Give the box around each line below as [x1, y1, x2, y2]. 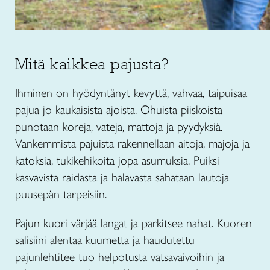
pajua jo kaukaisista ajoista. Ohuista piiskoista [15, 102, 222, 117]
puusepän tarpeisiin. [15, 187, 107, 201]
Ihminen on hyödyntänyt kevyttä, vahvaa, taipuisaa [15, 86, 247, 100]
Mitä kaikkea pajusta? [15, 54, 169, 74]
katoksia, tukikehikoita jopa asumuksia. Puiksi [15, 153, 219, 168]
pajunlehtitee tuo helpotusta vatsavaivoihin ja [15, 250, 224, 264]
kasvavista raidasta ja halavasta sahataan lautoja [15, 170, 229, 184]
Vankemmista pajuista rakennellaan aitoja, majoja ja [15, 136, 250, 151]
